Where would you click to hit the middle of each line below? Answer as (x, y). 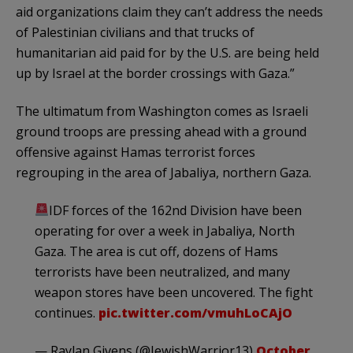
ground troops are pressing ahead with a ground (161, 131)
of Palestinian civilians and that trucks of (135, 32)
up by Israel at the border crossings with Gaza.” (155, 73)
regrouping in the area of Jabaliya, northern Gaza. (163, 172)
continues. (67, 312)
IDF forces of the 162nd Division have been (176, 210)
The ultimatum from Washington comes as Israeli (162, 111)
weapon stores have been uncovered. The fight (174, 292)
